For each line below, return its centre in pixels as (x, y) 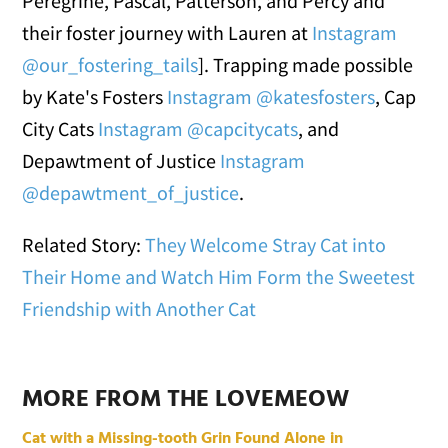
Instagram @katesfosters (271, 97)
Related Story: (84, 245)
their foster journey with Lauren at (167, 33)
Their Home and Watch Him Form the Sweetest (219, 277)
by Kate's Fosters (95, 97)
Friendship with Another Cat (139, 309)
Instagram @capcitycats (198, 129)
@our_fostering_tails (110, 65)
